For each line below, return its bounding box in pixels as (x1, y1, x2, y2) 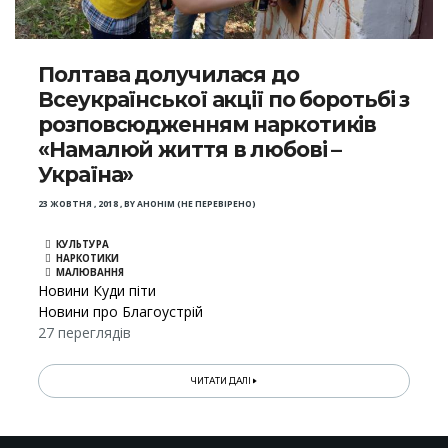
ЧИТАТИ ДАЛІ (191, 376, 254, 387)
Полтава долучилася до (38, 62, 299, 88)
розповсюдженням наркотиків (38, 112, 377, 138)
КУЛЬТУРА (56, 238, 110, 252)
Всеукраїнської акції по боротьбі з (38, 87, 410, 113)
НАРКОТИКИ (56, 252, 120, 266)
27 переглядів (38, 323, 132, 343)
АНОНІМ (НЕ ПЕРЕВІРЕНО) (137, 198, 257, 211)
